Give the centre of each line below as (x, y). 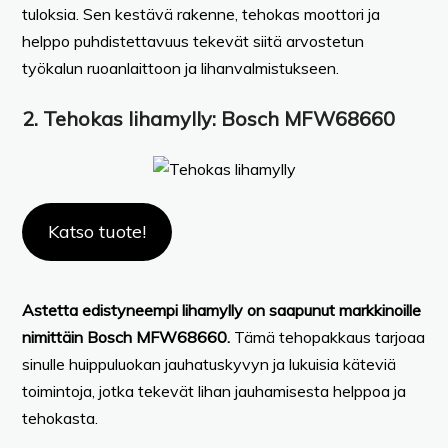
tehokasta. (60, 417)
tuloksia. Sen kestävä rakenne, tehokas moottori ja (201, 13)
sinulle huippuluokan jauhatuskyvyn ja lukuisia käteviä (209, 363)
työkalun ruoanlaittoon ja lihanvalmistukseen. (180, 67)
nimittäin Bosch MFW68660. (128, 336)
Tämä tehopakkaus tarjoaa (329, 336)
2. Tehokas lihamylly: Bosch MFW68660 (208, 118)
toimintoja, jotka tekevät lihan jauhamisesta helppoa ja (214, 390)
